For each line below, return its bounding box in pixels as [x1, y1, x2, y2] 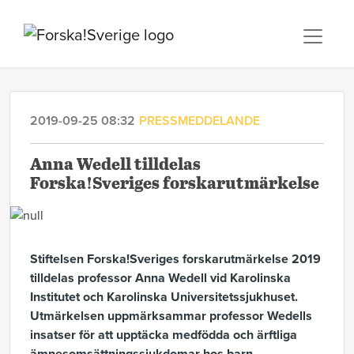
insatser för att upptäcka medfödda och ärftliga [30, 327, 297, 343]
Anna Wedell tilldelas [30, 156, 201, 175]
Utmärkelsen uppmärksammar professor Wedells [30, 308, 312, 324]
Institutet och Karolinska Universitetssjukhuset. [30, 289, 298, 305]
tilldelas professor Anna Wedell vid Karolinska [30, 270, 291, 286]
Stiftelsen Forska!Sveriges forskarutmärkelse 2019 [30, 251, 321, 267]
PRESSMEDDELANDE [139, 113, 260, 129]
